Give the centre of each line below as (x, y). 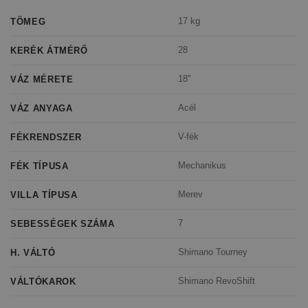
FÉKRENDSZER (46, 137)
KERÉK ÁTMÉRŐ (49, 50)
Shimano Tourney (213, 252)
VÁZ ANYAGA (42, 108)
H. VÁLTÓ (33, 252)
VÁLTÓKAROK (43, 281)
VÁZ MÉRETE (42, 79)
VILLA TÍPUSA (44, 195)
